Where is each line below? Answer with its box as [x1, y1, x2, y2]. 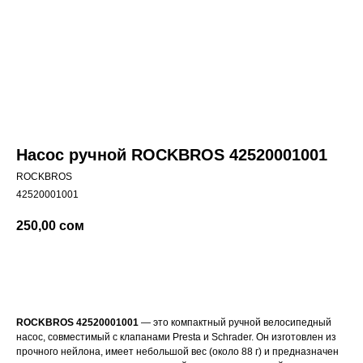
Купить [139, 264, 180, 278]
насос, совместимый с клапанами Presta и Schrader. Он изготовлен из [16, 331, 336, 344]
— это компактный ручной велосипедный [139, 317, 331, 329]
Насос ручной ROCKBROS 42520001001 [16, 146, 327, 164]
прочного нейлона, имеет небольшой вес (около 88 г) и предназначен [16, 346, 339, 358]
